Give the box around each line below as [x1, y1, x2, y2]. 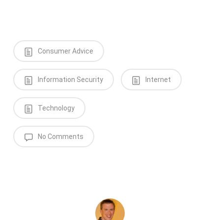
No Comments [36, 133, 83, 140]
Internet [143, 76, 171, 83]
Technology [36, 104, 75, 112]
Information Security [36, 76, 103, 83]
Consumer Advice [36, 47, 93, 55]
